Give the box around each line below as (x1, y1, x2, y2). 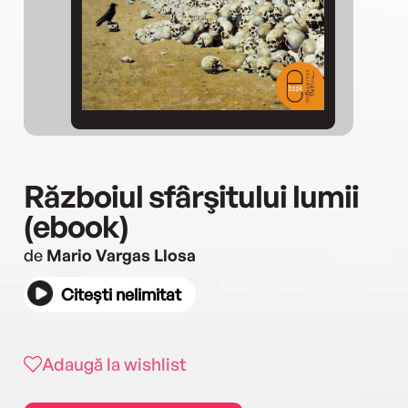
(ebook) (24, 206, 128, 245)
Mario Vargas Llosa (46, 244, 196, 265)
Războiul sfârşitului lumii (24, 176, 359, 215)
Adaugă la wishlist (42, 352, 187, 375)
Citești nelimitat (61, 283, 181, 304)
